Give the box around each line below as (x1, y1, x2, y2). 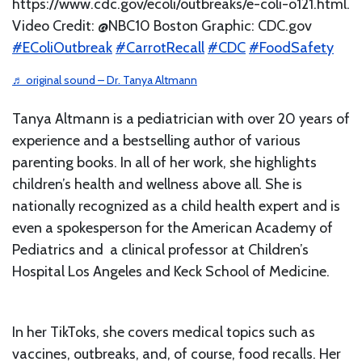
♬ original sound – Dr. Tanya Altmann (12, 72, 197, 87)
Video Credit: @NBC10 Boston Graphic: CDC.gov (12, 16, 312, 35)
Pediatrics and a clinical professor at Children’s (12, 240, 309, 259)
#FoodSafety (249, 38, 334, 57)
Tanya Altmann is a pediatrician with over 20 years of (12, 109, 350, 128)
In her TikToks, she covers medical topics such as (12, 322, 315, 341)
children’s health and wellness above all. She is (12, 175, 302, 193)
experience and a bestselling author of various (12, 131, 301, 149)
